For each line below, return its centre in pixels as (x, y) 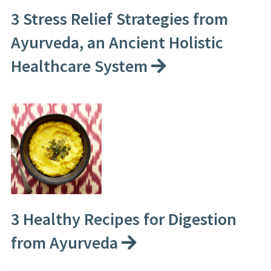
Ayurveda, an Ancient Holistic (117, 42)
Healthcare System (81, 66)
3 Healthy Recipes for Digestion (123, 219)
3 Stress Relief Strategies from (119, 18)
